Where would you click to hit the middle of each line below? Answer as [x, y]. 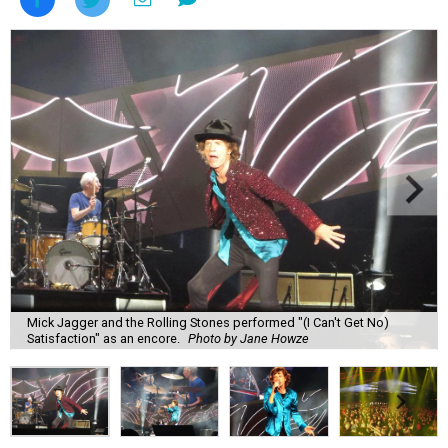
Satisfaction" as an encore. [103, 338]
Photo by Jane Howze [248, 338]
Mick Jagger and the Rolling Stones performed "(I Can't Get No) [208, 322]
